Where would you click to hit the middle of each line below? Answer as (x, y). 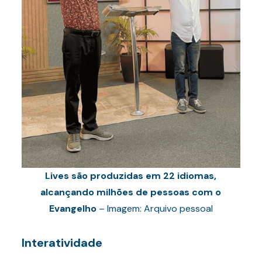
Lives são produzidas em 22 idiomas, (131, 176)
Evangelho (73, 208)
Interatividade (62, 243)
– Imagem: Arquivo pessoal (154, 208)
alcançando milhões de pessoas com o (131, 192)
